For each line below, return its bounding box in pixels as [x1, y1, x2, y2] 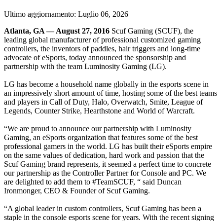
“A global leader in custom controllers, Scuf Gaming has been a [4, 204, 201, 213]
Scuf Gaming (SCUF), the [110, 26, 193, 35]
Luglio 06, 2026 [78, 9, 128, 18]
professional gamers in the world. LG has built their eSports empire [4, 142, 212, 150]
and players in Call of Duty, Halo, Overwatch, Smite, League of [4, 97, 203, 106]
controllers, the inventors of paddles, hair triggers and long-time [4, 44, 200, 53]
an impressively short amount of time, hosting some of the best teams [4, 88, 217, 97]
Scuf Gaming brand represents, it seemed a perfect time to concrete [4, 159, 211, 168]
